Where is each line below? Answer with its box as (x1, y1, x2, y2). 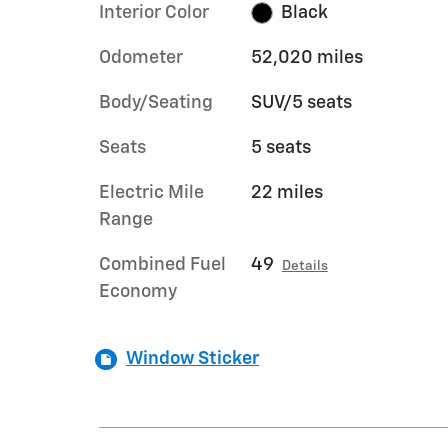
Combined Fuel (99, 255, 226, 274)
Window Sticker (126, 349, 259, 368)
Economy (99, 282, 177, 301)
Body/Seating (99, 93, 213, 112)
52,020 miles (250, 48, 363, 67)
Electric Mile (99, 183, 204, 202)
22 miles (250, 183, 323, 202)
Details (281, 258, 328, 273)
